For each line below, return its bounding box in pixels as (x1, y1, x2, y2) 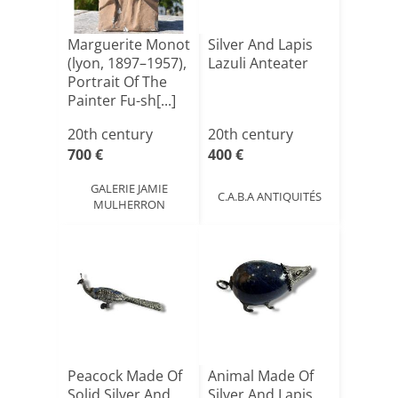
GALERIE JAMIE (90, 179, 168, 196)
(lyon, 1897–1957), (68, 53, 187, 73)
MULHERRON (92, 195, 165, 212)
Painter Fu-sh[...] (68, 91, 176, 110)
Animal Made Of (208, 366, 314, 386)
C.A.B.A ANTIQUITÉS (217, 187, 322, 204)
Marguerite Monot (68, 35, 190, 54)
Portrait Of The (68, 72, 167, 92)
